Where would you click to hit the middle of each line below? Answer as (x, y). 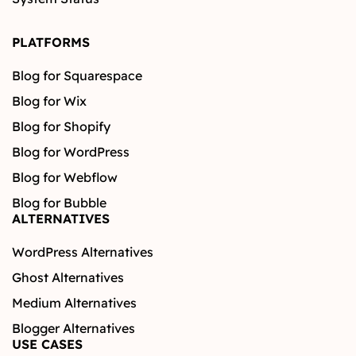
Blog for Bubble (59, 203)
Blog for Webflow (65, 178)
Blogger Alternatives (74, 329)
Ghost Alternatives (68, 278)
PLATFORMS (51, 43)
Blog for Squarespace (77, 76)
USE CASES (47, 344)
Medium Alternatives (74, 303)
